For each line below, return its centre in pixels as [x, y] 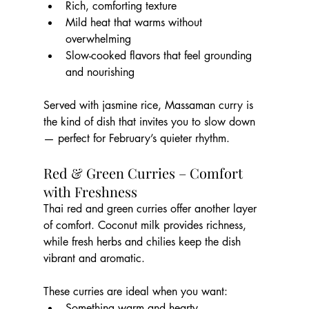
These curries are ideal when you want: [135, 292]
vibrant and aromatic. [94, 259]
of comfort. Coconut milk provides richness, [146, 226]
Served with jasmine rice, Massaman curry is [150, 106]
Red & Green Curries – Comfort [144, 173]
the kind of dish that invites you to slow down [151, 122]
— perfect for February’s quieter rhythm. [136, 139]
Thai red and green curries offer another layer [151, 209]
